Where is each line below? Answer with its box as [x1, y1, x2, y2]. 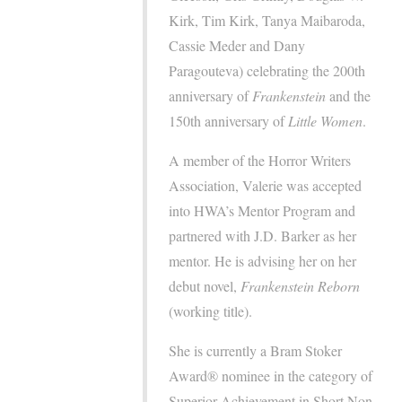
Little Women [288, 111, 363, 131]
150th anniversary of [169, 111, 289, 131]
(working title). [169, 301, 253, 321]
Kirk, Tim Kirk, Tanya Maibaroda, [169, 11, 366, 31]
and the [326, 86, 371, 106]
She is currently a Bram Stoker [169, 341, 343, 361]
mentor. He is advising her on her [169, 251, 357, 271]
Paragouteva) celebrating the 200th [169, 61, 366, 81]
